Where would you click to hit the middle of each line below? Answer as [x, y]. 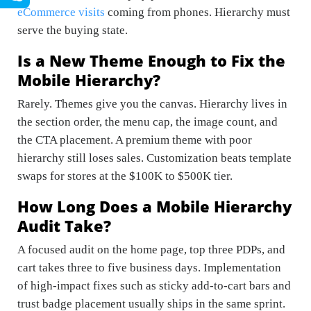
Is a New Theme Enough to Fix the [151, 61]
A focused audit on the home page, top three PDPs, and [151, 250]
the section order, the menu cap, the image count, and [148, 122]
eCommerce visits [61, 12]
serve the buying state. [73, 31]
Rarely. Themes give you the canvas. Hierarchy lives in [152, 104]
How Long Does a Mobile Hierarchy [154, 207]
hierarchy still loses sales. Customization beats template [154, 158]
